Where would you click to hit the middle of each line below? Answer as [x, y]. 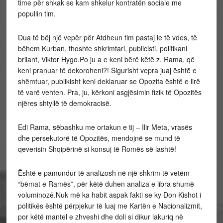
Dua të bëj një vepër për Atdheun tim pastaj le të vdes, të [107, 37]
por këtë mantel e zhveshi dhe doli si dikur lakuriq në [100, 217]
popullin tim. [37, 13]
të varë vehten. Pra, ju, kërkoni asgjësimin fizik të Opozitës [110, 92]
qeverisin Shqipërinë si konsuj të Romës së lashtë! [97, 149]
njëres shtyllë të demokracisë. [64, 103]
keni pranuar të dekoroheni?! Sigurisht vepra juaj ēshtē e [107, 70]
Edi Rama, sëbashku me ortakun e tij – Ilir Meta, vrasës [105, 127]
